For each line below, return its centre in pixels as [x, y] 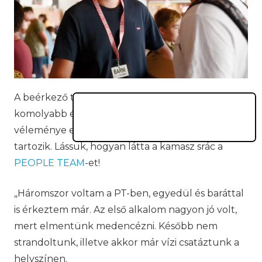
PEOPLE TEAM [49, 163]
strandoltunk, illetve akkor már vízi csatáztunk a [127, 242]
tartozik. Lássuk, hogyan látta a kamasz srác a [118, 146]
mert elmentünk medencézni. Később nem [116, 226]
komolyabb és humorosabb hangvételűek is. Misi [127, 113]
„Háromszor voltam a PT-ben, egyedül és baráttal [129, 193]
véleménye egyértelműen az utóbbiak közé [117, 130]
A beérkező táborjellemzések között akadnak [121, 97]
